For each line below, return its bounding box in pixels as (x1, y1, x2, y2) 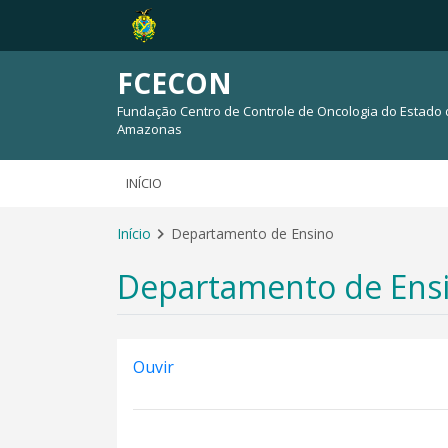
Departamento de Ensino (171, 224, 334, 243)
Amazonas (117, 120, 182, 138)
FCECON (117, 64, 232, 102)
